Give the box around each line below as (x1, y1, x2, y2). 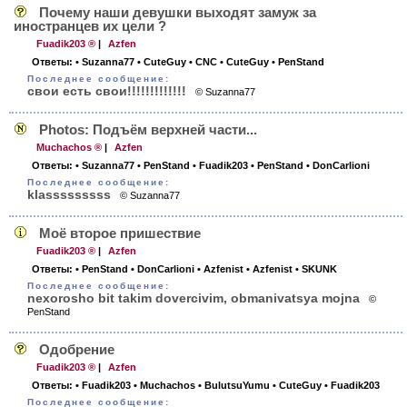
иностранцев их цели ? (14, 18, 166, 34)
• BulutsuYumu (198, 380, 270, 391)
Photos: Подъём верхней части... (39, 122, 257, 137)
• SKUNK (295, 263, 337, 274)
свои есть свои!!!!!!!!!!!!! (27, 84, 186, 98)
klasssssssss (27, 187, 111, 202)
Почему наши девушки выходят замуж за (39, 5, 316, 20)
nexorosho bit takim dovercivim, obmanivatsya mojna (27, 291, 360, 305)
